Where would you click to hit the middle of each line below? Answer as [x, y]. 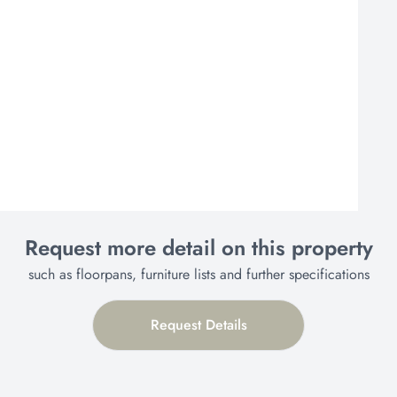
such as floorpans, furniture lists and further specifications [198, 274]
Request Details [198, 325]
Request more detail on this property [198, 248]
